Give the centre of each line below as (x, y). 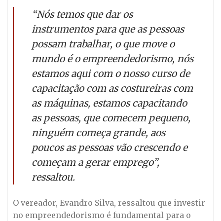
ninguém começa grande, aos (98, 133)
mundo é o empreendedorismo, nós (112, 59)
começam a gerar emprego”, (95, 163)
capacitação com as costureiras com (112, 89)
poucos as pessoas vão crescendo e (110, 148)
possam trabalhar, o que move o (103, 44)
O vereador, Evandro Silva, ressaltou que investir (109, 203)
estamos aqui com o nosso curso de (111, 74)
